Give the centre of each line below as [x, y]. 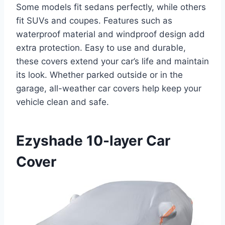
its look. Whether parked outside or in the [99, 75]
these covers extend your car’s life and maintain [113, 61]
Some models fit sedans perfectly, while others [111, 7]
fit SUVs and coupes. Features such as [94, 20]
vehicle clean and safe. [63, 102]
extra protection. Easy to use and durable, [101, 47]
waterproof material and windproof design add [110, 34]
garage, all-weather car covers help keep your [109, 88]
